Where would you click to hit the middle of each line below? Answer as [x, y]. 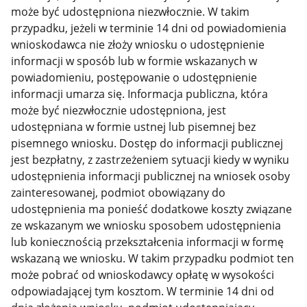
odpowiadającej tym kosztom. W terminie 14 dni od [143, 292]
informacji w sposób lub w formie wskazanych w [134, 61]
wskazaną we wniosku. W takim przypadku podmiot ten [153, 259]
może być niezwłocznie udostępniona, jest [119, 111]
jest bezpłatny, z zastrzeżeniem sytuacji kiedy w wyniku [150, 160]
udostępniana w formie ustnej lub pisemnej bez [134, 127]
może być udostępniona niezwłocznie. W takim [131, 12]
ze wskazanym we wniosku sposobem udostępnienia [146, 226]
